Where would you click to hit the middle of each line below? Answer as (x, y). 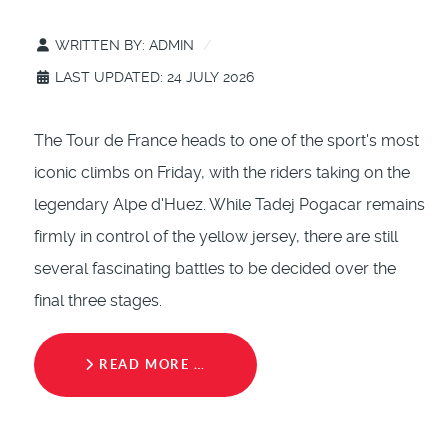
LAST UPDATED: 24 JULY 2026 (154, 77)
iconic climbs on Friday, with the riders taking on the (222, 173)
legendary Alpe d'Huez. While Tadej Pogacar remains (229, 205)
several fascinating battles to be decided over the (215, 269)
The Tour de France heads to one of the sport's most (226, 141)
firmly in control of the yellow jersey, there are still (216, 237)
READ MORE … (150, 365)
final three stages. (98, 301)
